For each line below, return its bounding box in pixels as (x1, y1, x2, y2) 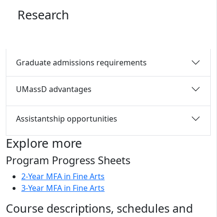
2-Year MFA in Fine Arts (21, 171, 105, 182)
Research (17, 6, 69, 23)
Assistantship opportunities (16, 113, 117, 124)
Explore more (6, 135, 82, 152)
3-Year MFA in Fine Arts (21, 183, 105, 194)
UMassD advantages (16, 83, 92, 94)
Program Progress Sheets (6, 153, 130, 168)
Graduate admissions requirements (16, 57, 147, 68)
